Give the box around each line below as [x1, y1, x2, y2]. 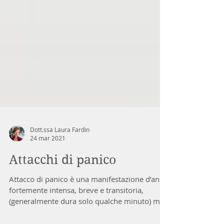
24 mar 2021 [30, 161, 65, 169]
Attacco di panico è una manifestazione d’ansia [9, 201, 169, 211]
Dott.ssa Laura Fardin [30, 152, 89, 161]
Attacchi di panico [9, 180, 116, 194]
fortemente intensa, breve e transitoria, [9, 212, 143, 222]
